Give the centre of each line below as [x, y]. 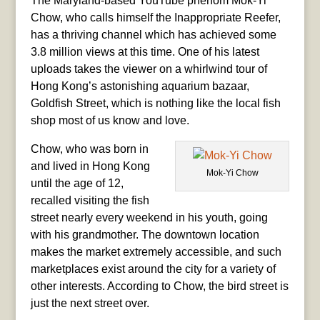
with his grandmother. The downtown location [145, 234]
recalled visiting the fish [90, 200]
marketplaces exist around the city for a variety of [153, 269]
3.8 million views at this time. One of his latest [145, 51]
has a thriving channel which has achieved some [153, 34]
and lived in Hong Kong [90, 166]
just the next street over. [90, 303]
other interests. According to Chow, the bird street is [159, 286]
